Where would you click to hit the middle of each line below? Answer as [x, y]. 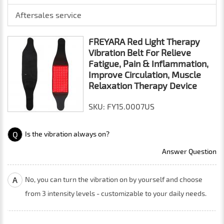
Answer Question [189, 151]
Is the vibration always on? [67, 134]
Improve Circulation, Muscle [145, 74]
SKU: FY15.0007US [121, 106]
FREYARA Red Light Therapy [144, 41]
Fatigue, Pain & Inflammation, [148, 63]
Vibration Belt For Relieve [140, 52]
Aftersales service [48, 15]
